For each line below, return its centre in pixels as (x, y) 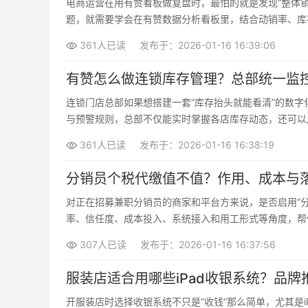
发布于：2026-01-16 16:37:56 (208, 244)
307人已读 (103, 244)
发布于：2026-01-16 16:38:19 (207, 145)
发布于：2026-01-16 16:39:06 (208, 45)
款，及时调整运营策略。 (119, 35)
